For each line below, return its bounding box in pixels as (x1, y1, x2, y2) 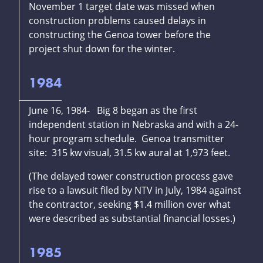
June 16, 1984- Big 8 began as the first (29, 104, 197, 117)
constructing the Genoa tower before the (29, 28, 211, 42)
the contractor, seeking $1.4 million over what (29, 198, 231, 211)
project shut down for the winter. (29, 42, 175, 56)
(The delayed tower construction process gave (29, 170, 233, 183)
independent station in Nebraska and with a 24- (29, 118, 238, 131)
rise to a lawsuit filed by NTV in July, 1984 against (29, 184, 241, 197)
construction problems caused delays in (29, 14, 206, 28)
